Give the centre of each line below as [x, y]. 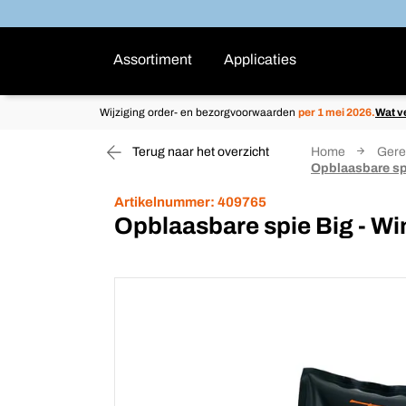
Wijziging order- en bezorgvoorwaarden [199, 112]
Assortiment [153, 59]
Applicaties [260, 59]
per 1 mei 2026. [337, 112]
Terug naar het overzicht [199, 152]
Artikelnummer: [164, 202]
